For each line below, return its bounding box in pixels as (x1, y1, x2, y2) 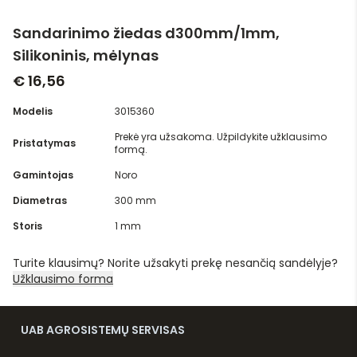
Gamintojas (13, 168, 73, 182)
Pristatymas (13, 136, 76, 151)
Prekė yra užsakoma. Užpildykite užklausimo (115, 130, 327, 144)
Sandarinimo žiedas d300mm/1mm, (13, 23, 280, 44)
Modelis (13, 104, 53, 119)
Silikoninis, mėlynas (13, 45, 159, 66)
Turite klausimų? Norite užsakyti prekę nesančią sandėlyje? (13, 255, 338, 272)
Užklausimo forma (13, 271, 113, 288)
